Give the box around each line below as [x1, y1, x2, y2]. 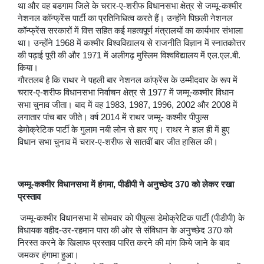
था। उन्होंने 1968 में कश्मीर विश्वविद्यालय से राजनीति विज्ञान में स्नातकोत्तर [18, 38, 246, 48]
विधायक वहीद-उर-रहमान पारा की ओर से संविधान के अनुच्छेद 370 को [18, 225, 232, 235]
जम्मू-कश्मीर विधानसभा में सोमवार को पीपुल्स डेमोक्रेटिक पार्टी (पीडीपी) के [18, 213, 245, 223]
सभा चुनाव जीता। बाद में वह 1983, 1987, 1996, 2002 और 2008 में [18, 100, 237, 110]
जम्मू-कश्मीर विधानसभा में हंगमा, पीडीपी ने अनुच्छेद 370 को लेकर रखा [18, 179, 234, 189]
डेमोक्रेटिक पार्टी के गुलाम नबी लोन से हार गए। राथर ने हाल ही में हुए [18, 124, 230, 134]
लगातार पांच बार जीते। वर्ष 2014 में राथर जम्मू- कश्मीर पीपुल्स [18, 112, 209, 122]
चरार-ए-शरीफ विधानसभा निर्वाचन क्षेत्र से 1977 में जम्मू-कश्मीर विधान [18, 87, 234, 97]
